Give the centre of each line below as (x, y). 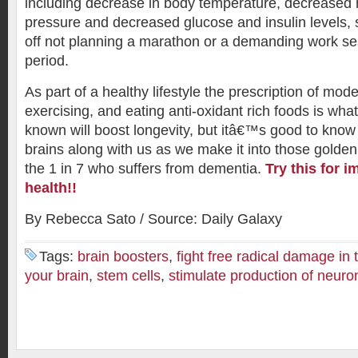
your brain (57, 276)
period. (47, 61)
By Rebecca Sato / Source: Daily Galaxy (153, 219)
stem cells (129, 276)
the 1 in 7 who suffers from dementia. (145, 169)
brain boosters (123, 257)
